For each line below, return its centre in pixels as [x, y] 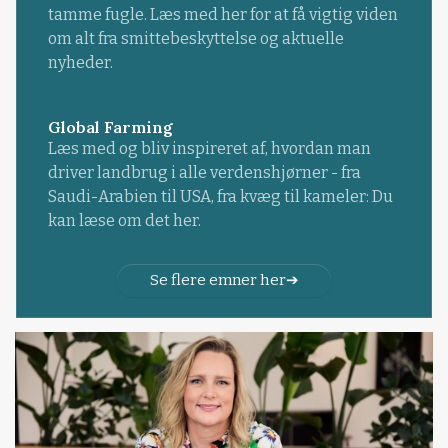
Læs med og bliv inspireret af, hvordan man [209, 148]
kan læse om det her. [124, 220]
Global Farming [110, 126]
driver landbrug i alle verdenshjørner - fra [204, 172]
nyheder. [80, 63]
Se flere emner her [217, 279]
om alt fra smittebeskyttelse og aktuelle [195, 39]
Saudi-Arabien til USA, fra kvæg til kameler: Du [220, 196]
